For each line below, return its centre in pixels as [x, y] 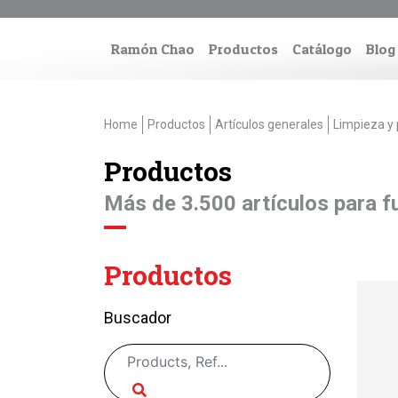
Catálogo [322, 49]
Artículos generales [269, 124]
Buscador [138, 318]
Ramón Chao [153, 49]
